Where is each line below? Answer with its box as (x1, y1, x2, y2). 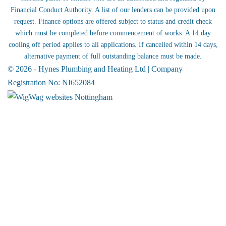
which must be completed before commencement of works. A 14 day (15, 29, 211, 37)
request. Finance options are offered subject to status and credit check (14, 18, 212, 26)
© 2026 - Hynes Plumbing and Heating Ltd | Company (8, 65, 183, 74)
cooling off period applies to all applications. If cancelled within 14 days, (8, 41, 218, 49)
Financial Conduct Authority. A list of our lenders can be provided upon (11, 6, 215, 14)
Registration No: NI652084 (8, 78, 95, 87)
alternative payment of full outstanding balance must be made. (24, 52, 202, 61)
